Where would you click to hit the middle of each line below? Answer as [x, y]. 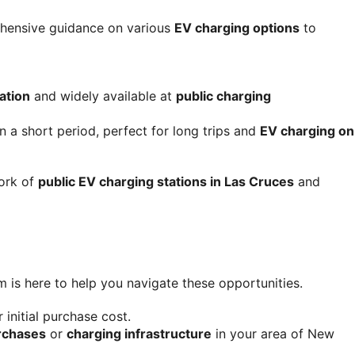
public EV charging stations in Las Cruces [166, 181]
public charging [223, 95]
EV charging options [237, 27]
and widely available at [103, 95]
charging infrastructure [139, 333]
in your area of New [273, 333]
